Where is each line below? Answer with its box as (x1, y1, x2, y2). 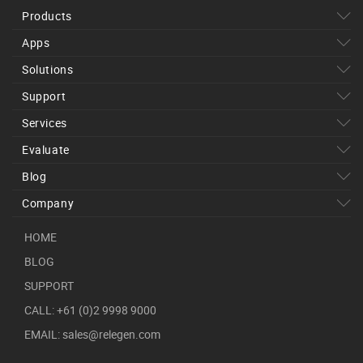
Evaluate (22, 142, 70, 157)
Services (22, 115, 67, 130)
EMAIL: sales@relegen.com (24, 327, 160, 342)
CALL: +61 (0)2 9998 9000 (24, 302, 156, 318)
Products (22, 8, 72, 23)
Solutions (22, 62, 74, 77)
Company (22, 195, 75, 211)
